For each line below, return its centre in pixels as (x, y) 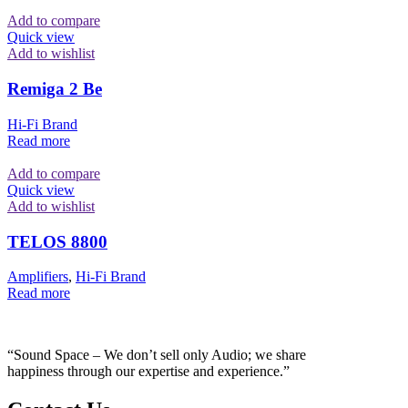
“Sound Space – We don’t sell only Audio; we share (157, 355)
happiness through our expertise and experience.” (148, 372)
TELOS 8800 (57, 241)
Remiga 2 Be (55, 89)
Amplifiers (38, 277)
